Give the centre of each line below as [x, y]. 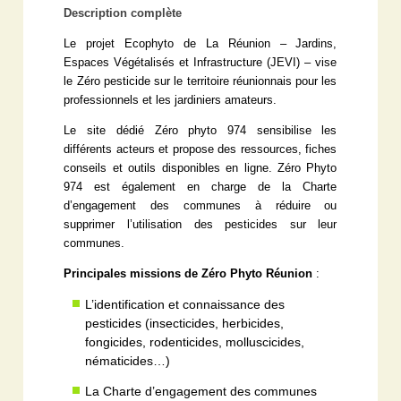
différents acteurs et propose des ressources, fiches [200, 149]
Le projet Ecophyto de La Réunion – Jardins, [200, 43]
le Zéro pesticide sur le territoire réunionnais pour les [200, 81]
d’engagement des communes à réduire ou [200, 205]
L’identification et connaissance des [185, 304]
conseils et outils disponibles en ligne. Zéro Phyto [200, 168]
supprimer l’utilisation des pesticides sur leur [200, 224]
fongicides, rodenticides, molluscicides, [195, 341]
